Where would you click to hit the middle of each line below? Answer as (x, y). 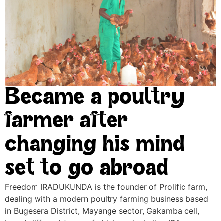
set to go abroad (87, 169)
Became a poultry (94, 98)
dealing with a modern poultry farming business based (107, 199)
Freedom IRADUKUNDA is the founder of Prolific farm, (106, 187)
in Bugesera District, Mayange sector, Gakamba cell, (102, 211)
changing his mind (95, 146)
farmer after (66, 122)
